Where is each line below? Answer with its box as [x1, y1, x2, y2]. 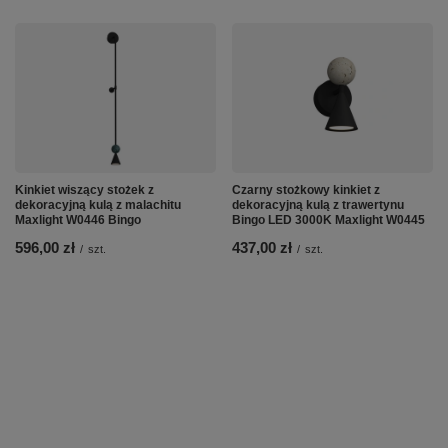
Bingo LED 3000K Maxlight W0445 [232, 213, 425, 228]
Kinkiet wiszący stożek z [15, 183, 154, 198]
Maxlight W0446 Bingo [15, 213, 141, 228]
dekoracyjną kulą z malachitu [15, 198, 181, 213]
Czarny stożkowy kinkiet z [232, 183, 380, 198]
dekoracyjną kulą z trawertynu [232, 198, 404, 213]
